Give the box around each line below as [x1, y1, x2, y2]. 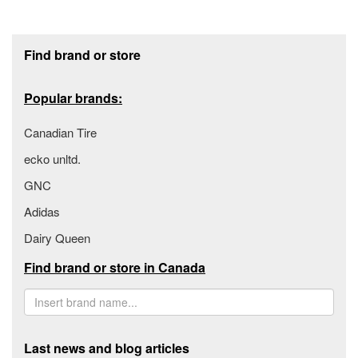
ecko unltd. [24, 150, 81, 168]
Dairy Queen [24, 229, 90, 247]
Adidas [24, 203, 60, 221]
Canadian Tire [24, 124, 97, 141]
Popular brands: [24, 89, 122, 108]
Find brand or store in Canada [24, 258, 205, 277]
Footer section [11, 30, 102, 52]
